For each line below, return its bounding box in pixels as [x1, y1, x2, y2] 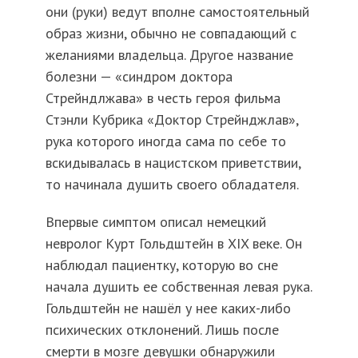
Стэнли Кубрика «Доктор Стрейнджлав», [45, 109, 298, 129]
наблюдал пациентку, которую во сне [45, 255, 278, 274]
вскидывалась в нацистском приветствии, [45, 153, 300, 172]
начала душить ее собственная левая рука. [45, 276, 312, 296]
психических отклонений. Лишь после [45, 320, 279, 339]
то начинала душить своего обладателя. [45, 174, 299, 193]
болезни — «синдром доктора [45, 66, 233, 86]
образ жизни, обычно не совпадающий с [45, 23, 296, 42]
